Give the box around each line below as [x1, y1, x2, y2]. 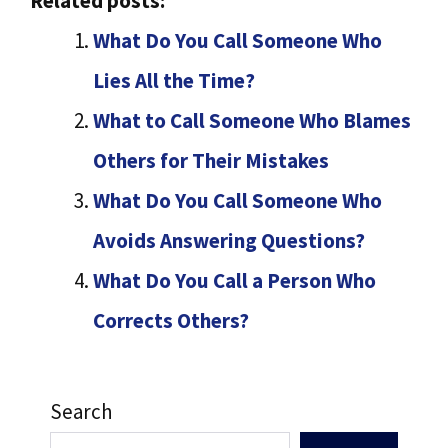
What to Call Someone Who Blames [93, 106, 411, 134]
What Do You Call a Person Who [93, 266, 376, 294]
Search [50, 398, 113, 425]
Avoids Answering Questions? [93, 226, 365, 254]
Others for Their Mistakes [93, 146, 329, 174]
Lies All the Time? [93, 66, 255, 94]
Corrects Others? [93, 306, 249, 334]
